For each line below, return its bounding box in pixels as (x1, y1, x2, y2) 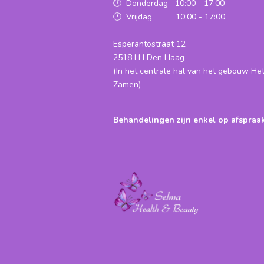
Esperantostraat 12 (113, 38, 186, 49)
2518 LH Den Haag (113, 51, 184, 63)
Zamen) (113, 78, 141, 90)
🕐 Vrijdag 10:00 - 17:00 (113, 11, 225, 22)
